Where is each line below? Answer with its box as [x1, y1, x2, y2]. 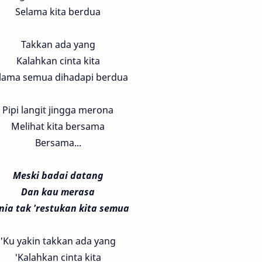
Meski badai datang [12, 169, 104, 182]
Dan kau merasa [21, 185, 95, 198]
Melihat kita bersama [11, 120, 105, 133]
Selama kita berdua [15, 5, 101, 18]
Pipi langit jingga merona [2, 104, 113, 116]
